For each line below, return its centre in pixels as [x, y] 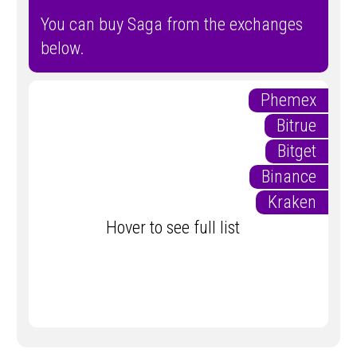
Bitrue [302, 125]
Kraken [298, 202]
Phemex [294, 100]
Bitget [303, 151]
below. [63, 48]
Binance [295, 176]
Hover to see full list [178, 227]
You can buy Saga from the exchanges [172, 24]
